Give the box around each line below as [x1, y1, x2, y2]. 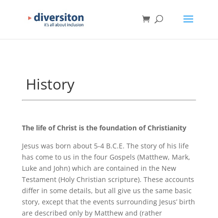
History [21, 74, 74, 94]
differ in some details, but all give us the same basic [21, 186, 192, 195]
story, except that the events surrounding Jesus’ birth [21, 197, 195, 206]
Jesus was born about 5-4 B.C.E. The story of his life [21, 141, 189, 150]
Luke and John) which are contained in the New [21, 163, 176, 173]
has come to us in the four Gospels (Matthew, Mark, [21, 152, 190, 162]
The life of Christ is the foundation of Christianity [21, 123, 186, 132]
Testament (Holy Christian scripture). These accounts [21, 175, 194, 184]
